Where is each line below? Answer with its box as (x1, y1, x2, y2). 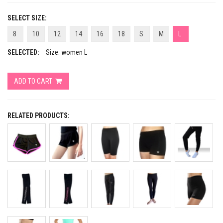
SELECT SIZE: (7, 14, 47, 22)
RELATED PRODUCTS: (7, 111, 70, 119)
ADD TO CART (14, 77, 54, 85)
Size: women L (46, 48, 87, 56)
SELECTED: (7, 48, 39, 56)
